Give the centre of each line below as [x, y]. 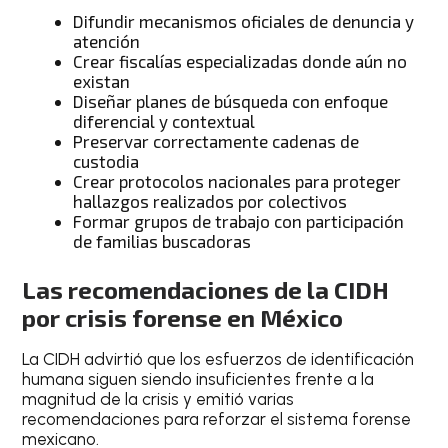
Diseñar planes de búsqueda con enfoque [231, 100]
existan [102, 80]
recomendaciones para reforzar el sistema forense [217, 419]
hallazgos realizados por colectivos [210, 200]
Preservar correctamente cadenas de [216, 140]
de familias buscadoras [162, 240]
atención [107, 40]
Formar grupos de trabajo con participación [239, 220]
